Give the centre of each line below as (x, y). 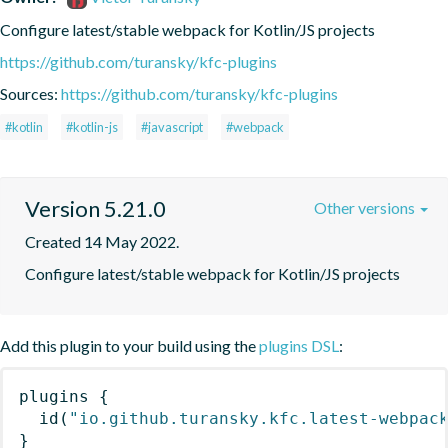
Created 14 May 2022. (102, 241)
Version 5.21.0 (95, 208)
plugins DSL (299, 345)
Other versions (366, 207)
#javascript (172, 126)
